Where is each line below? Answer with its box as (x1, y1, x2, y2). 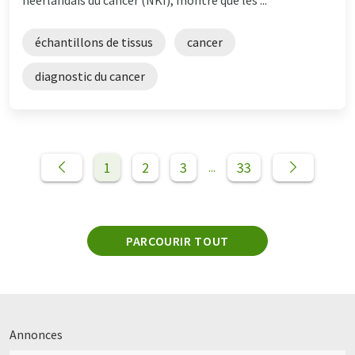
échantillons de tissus (35, 33, 153, 50)
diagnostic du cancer (35, 67, 145, 84)
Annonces (10, 326, 63, 342)
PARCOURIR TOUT (126, 232, 229, 249)
